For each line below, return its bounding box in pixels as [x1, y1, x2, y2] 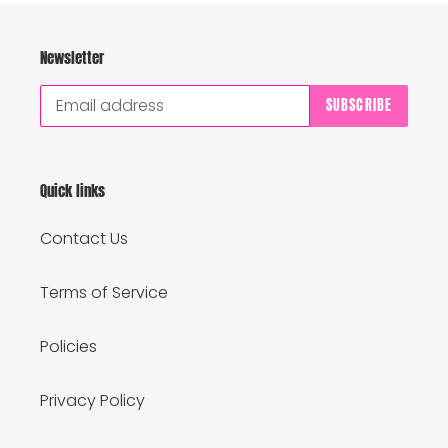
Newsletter [40, 46, 104, 70]
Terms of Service [40, 281, 168, 305]
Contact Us [40, 227, 128, 251]
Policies [40, 335, 97, 359]
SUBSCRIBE [325, 95, 392, 117]
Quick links [40, 178, 105, 202]
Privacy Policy [40, 389, 145, 413]
